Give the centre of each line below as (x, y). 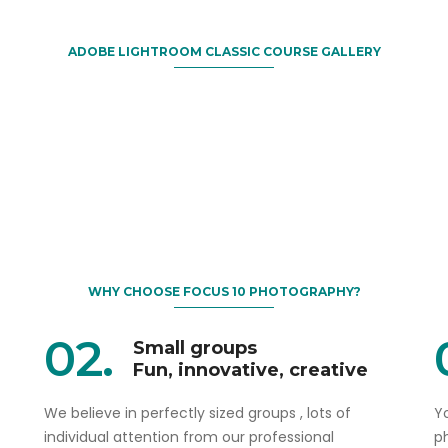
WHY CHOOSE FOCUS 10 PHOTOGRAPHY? (224, 292)
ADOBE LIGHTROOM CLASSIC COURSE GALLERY (224, 52)
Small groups (195, 348)
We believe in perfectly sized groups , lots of (197, 413)
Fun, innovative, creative (250, 370)
